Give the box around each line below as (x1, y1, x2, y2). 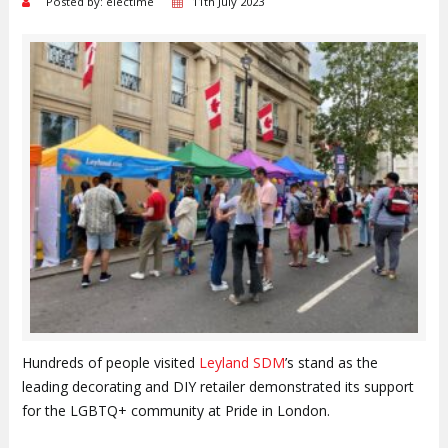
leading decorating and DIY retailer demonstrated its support (21, 376, 414, 396)
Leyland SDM (198, 352, 285, 372)
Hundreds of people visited (21, 352, 199, 372)
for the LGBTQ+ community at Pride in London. (21, 400, 330, 420)
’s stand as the (284, 352, 378, 372)
